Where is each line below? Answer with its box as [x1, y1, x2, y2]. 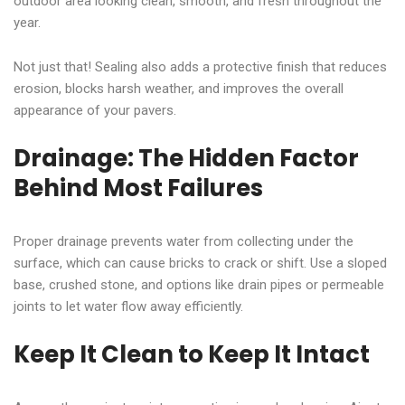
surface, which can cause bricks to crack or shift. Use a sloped [14, 254, 387, 271]
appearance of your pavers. [14, 101, 176, 118]
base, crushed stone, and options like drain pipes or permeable [14, 276, 384, 293]
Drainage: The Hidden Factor [14, 141, 359, 174]
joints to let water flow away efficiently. [14, 297, 243, 315]
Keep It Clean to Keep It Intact [14, 337, 370, 371]
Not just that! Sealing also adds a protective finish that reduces [14, 58, 387, 75]
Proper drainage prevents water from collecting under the [14, 232, 353, 250]
